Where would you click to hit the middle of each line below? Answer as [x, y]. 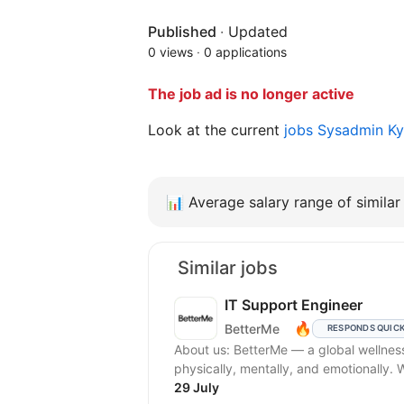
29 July [197, 388]
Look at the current [216, 130]
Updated [258, 32]
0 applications [245, 52]
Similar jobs [228, 268]
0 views [170, 52]
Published [184, 32]
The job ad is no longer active [251, 94]
